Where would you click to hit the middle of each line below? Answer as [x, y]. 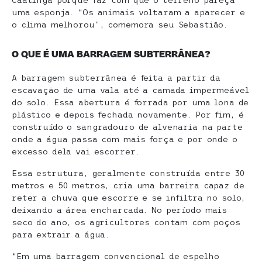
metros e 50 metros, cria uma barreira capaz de [128, 185]
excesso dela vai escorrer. [76, 151]
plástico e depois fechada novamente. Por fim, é [128, 115]
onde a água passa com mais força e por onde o [125, 139]
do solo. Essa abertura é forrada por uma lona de [130, 102]
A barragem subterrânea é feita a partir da [116, 78]
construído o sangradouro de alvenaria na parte [127, 127]
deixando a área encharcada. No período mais [119, 210]
